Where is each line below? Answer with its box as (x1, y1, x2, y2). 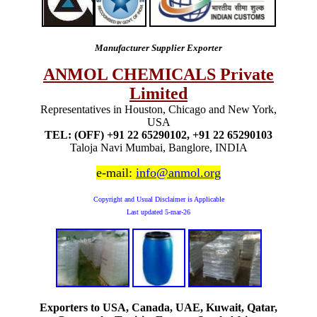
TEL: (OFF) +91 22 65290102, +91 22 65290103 (45, 128, 272, 141)
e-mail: (96, 165, 136, 180)
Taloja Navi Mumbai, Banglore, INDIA (69, 141, 248, 154)
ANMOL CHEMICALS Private (43, 64, 274, 83)
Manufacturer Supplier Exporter (95, 42, 222, 53)
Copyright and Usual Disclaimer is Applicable (93, 195, 224, 203)
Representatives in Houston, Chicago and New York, (40, 103, 277, 115)
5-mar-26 (165, 207, 190, 216)
